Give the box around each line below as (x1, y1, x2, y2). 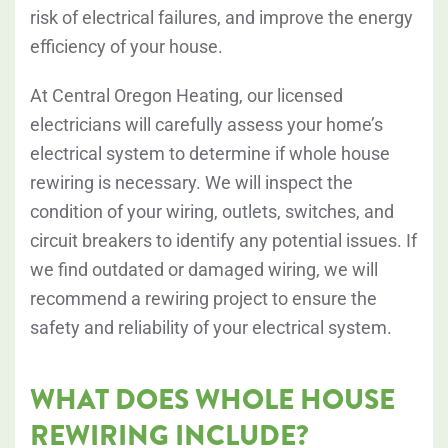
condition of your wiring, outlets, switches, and (30, 201, 394, 223)
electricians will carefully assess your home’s (30, 114, 383, 136)
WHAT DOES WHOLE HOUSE (30, 379, 395, 421)
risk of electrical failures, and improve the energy (30, 7, 413, 29)
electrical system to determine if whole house (30, 143, 390, 165)
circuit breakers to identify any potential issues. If (30, 230, 417, 252)
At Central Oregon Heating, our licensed (30, 85, 343, 107)
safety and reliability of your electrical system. (30, 317, 392, 339)
